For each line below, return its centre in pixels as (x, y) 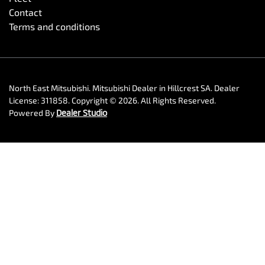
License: (25, 100)
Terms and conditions (54, 26)
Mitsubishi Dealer (125, 88)
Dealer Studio (82, 112)
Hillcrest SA (189, 88)
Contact (25, 12)
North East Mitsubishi (49, 88)
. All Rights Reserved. (177, 100)
